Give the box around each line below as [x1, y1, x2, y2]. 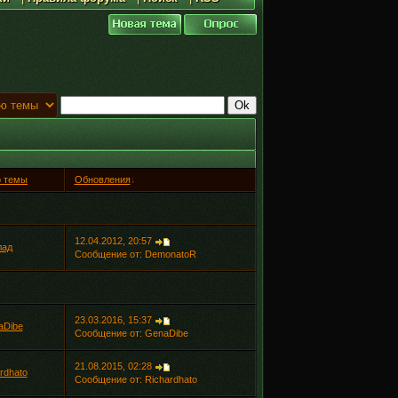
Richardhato [144, 374, 197, 385]
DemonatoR [144, 249, 196, 259]
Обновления [74, 174, 131, 185]
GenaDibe [144, 328, 188, 338]
